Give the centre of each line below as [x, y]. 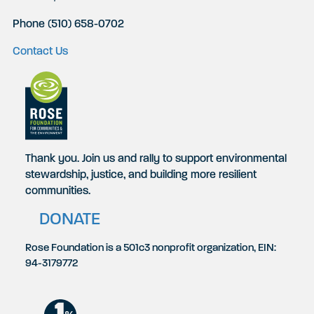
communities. [58, 191]
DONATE [70, 220]
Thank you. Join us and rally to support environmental [156, 159]
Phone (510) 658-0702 [68, 25]
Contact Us [40, 52]
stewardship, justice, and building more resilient [141, 175]
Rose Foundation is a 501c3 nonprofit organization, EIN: [151, 248]
